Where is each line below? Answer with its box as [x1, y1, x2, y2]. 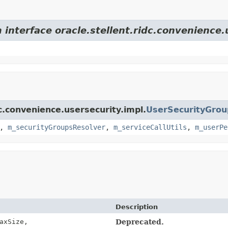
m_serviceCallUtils [113, 123, 187, 131]
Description [116, 203, 158, 211]
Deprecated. [116, 217, 164, 226]
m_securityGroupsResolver [8, 123, 105, 131]
